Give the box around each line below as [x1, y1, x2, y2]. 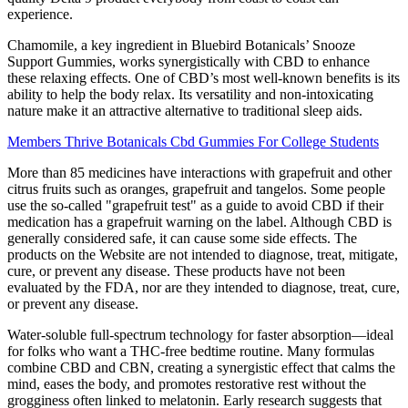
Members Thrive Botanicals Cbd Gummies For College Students [7, 134, 379, 150]
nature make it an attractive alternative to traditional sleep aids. [7, 103, 362, 119]
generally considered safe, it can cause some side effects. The [7, 230, 357, 247]
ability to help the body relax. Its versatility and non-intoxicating [7, 87, 373, 103]
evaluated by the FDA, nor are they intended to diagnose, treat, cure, [7, 280, 400, 296]
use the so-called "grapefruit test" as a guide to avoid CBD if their [7, 198, 383, 214]
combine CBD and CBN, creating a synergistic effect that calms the [7, 360, 395, 376]
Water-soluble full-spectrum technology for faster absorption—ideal [7, 327, 393, 343]
